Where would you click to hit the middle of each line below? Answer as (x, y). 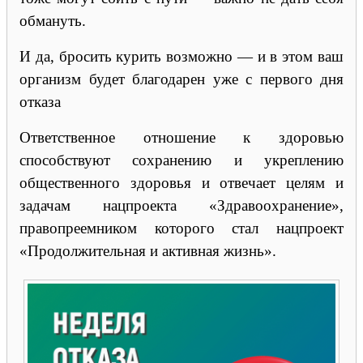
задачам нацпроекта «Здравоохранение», (181, 205)
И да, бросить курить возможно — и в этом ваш (181, 56)
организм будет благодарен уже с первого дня (181, 79)
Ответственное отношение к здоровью (181, 137)
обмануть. (53, 20)
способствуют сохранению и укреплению (181, 160)
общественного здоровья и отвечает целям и (181, 182)
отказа (40, 101)
